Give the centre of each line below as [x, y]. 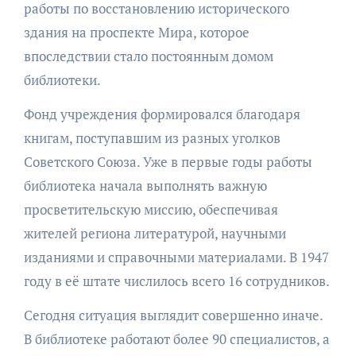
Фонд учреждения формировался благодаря [162, 114]
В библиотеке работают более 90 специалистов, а [176, 339]
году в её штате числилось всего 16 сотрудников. [176, 281]
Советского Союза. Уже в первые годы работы [168, 162]
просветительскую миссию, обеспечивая [151, 210]
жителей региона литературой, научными [155, 234]
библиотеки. [62, 80]
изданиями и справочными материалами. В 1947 [176, 257]
